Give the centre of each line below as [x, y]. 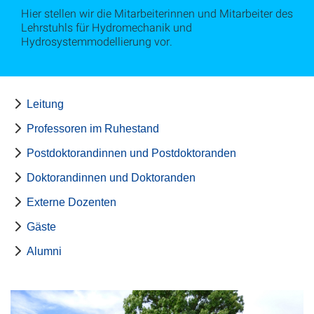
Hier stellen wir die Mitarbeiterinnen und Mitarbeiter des [157, 13]
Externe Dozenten [71, 202]
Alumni [44, 251]
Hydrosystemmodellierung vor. [97, 41]
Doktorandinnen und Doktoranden [111, 178]
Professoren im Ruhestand [93, 129]
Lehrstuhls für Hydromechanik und [107, 27]
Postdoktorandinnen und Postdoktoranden [131, 153]
